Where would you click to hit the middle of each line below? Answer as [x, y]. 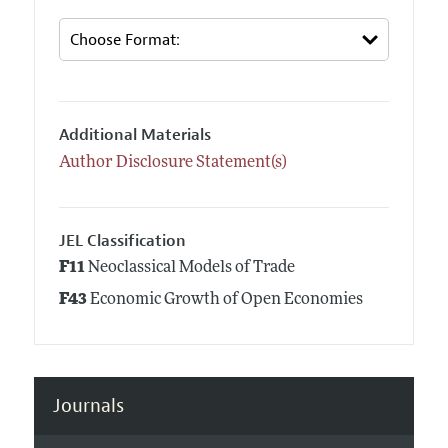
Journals [88, 405]
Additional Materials [134, 135]
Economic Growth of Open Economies [224, 300]
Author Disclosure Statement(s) [172, 162]
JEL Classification [122, 240]
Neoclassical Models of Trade [189, 268]
